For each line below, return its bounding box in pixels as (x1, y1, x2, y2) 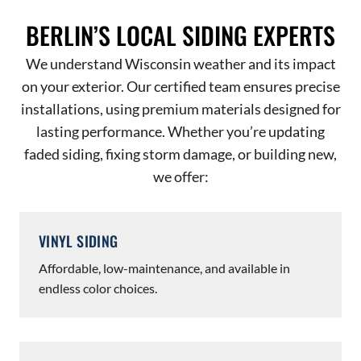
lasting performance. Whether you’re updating (36, 122, 325, 140)
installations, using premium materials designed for (20, 100, 341, 118)
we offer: (152, 168, 209, 185)
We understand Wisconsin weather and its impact (25, 55, 336, 73)
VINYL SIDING (39, 230, 118, 251)
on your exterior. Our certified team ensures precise (21, 77, 340, 95)
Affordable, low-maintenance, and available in (39, 260, 290, 276)
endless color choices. (39, 280, 157, 296)
